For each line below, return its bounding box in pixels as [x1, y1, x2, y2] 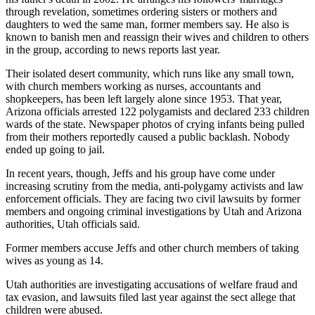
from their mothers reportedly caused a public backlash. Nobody [6, 131, 290, 143]
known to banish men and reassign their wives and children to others [6, 31, 309, 44]
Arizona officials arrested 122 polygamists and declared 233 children [6, 105, 309, 118]
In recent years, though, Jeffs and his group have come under [6, 167, 275, 180]
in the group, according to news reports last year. [6, 44, 220, 56]
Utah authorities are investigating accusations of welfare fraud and [6, 278, 297, 291]
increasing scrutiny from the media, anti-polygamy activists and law [6, 180, 304, 193]
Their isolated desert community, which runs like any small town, [6, 67, 294, 80]
